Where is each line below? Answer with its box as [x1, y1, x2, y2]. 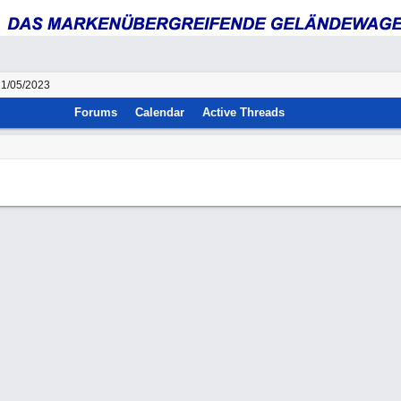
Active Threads [202, 106, 286, 119]
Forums [74, 106, 118, 119]
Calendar [135, 106, 185, 119]
